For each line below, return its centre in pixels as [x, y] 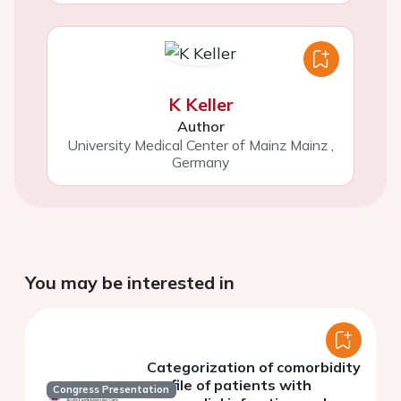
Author [200, 127]
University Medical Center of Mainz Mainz [197, 145]
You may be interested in [130, 283]
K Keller [200, 105]
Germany [200, 162]
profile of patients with [229, 385]
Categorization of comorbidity [254, 367]
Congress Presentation [111, 390]
